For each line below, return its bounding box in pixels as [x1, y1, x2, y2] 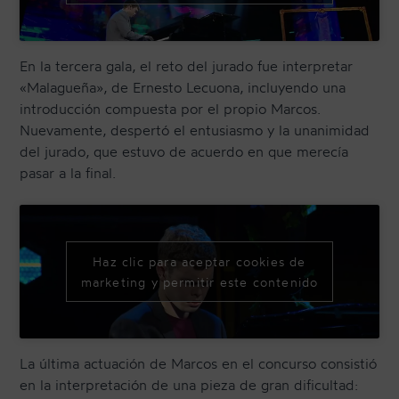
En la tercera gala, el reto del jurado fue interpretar [20, 57, 354, 76]
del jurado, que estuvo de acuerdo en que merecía [20, 142, 349, 161]
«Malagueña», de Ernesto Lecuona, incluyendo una [20, 78, 346, 97]
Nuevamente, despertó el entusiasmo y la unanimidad [20, 121, 370, 140]
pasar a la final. [20, 164, 117, 183]
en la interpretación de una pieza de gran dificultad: [20, 376, 359, 395]
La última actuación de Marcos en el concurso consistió [20, 354, 378, 373]
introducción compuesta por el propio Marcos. [20, 100, 322, 118]
